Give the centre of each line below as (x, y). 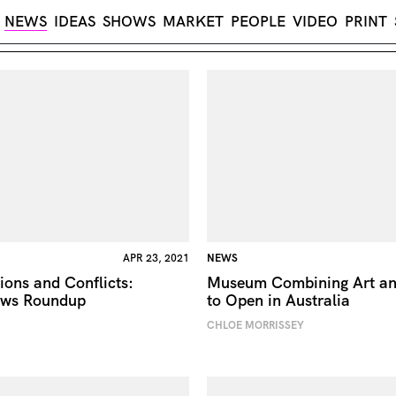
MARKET (193, 21)
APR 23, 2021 (156, 258)
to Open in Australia (278, 300)
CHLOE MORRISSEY (255, 325)
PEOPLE (258, 21)
